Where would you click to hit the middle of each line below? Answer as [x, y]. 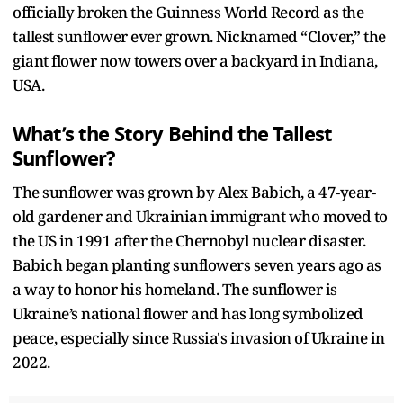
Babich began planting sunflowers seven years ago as [197, 264]
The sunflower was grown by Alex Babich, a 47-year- [194, 192]
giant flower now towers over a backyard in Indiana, [195, 60]
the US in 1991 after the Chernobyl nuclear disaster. [189, 240]
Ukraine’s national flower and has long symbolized [188, 313]
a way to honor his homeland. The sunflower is [175, 289]
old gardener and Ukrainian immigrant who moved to [200, 216]
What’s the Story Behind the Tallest [173, 134]
